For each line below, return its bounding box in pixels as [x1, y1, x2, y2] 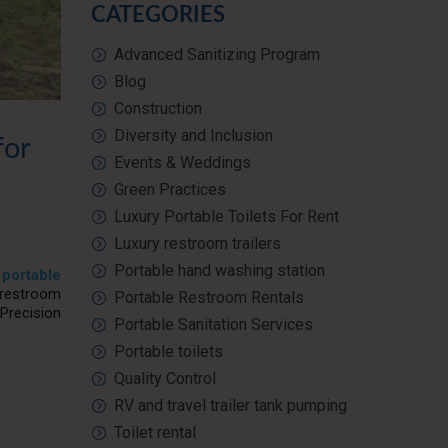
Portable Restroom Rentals [114, 288, 304, 307]
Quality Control [114, 369, 216, 388]
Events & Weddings [114, 153, 251, 172]
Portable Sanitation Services [114, 315, 313, 334]
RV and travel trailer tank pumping [114, 396, 347, 415]
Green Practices [114, 180, 226, 199]
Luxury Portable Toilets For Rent [114, 207, 339, 226]
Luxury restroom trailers [114, 234, 281, 253]
